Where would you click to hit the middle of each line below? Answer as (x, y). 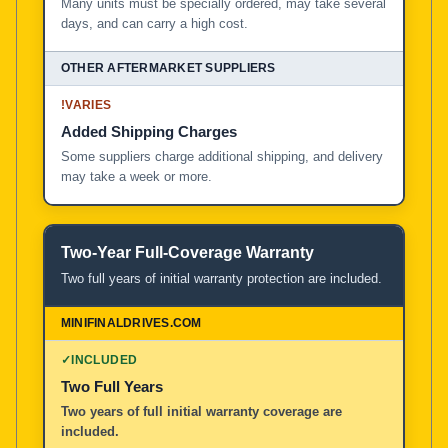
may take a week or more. (136, 176)
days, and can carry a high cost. (154, 23)
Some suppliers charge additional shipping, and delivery (222, 156)
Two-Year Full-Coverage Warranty (187, 252)
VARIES (88, 104)
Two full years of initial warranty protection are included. (221, 278)
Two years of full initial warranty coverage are (201, 411)
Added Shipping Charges (149, 131)
